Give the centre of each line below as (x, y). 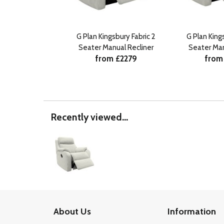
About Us (72, 212)
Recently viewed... (89, 117)
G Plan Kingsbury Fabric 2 (116, 37)
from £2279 (116, 59)
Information (192, 212)
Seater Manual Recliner (116, 48)
